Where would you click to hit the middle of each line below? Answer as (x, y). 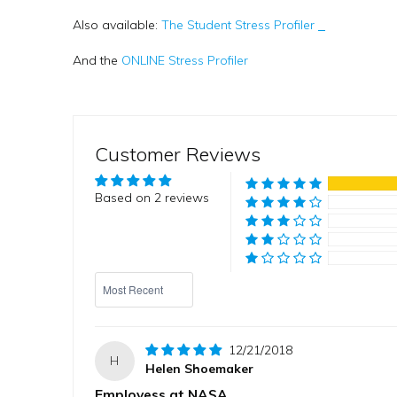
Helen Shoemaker (199, 369)
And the (97, 60)
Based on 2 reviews (152, 198)
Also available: (117, 25)
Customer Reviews (178, 154)
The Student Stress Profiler (240, 25)
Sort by (115, 279)
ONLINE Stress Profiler (185, 60)
